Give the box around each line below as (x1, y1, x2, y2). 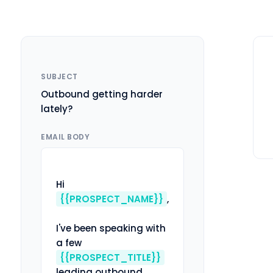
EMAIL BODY (41, 132, 90, 143)
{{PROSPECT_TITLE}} (60, 251, 161, 264)
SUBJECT (41, 71, 78, 82)
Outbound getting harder (41, 88, 163, 101)
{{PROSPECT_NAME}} (60, 193, 163, 206)
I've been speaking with (56, 222, 166, 235)
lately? (41, 102, 73, 116)
